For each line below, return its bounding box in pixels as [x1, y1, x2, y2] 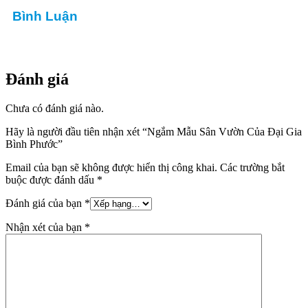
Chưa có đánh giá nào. [5, 102, 104, 114]
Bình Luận [12, 9, 78, 24]
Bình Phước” [5, 137, 63, 150]
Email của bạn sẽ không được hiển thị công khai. [5, 161, 217, 173]
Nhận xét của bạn [5, 221, 85, 233]
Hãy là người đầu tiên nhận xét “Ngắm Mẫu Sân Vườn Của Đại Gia [5, 125, 302, 137]
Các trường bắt [220, 161, 285, 173]
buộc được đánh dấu [5, 173, 97, 186]
